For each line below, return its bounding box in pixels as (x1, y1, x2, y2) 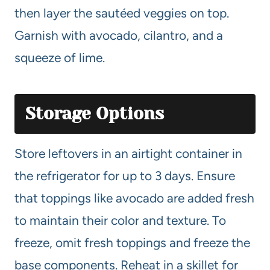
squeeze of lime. (14, 49, 105, 65)
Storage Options (25, 103, 164, 124)
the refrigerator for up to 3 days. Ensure (14, 168, 235, 183)
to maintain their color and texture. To (14, 212, 226, 228)
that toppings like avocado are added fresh (14, 190, 254, 206)
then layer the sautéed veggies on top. (14, 5, 229, 20)
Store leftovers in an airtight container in (14, 145, 242, 161)
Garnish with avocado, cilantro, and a (14, 27, 223, 43)
